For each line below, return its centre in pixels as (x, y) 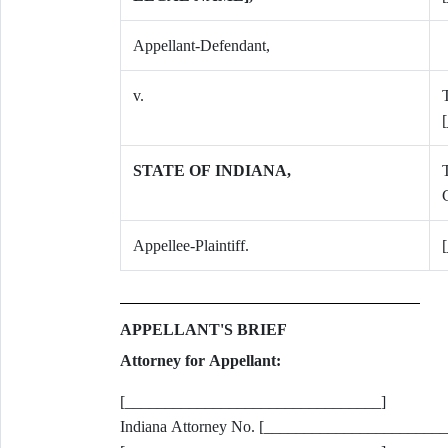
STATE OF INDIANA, (211, 170)
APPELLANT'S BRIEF (203, 329)
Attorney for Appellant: (200, 360)
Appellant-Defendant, (201, 45)
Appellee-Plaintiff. (190, 245)
